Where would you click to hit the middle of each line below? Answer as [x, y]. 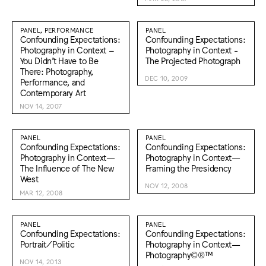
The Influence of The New [67, 168]
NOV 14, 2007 [41, 106]
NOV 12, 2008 [166, 186]
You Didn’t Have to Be [59, 60]
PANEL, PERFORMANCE [57, 30]
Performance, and [52, 81]
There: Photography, [57, 71]
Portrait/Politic [47, 243]
